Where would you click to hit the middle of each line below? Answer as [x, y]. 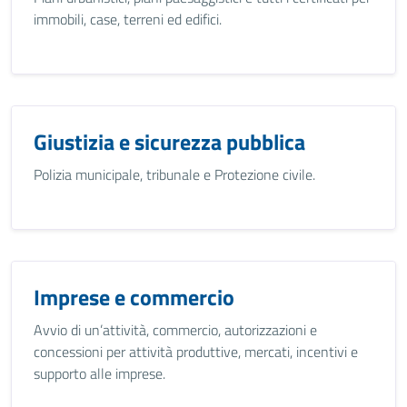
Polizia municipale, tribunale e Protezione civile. [174, 174]
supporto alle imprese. [99, 373]
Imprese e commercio [134, 297]
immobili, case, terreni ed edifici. [128, 19]
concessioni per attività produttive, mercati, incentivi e [196, 352]
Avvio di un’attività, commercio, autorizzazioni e [175, 330]
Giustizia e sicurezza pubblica [169, 142]
